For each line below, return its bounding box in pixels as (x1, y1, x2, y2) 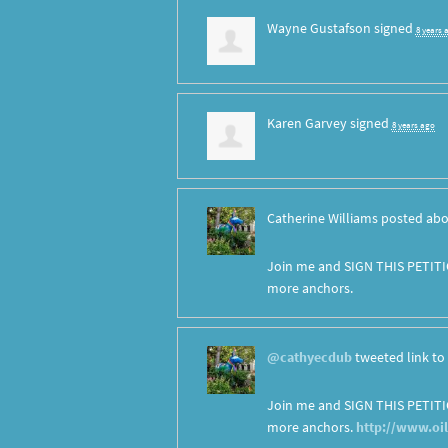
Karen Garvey (266, 113, 347, 134)
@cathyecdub (266, 347, 352, 368)
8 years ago (391, 119, 435, 132)
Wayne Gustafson (266, 18, 371, 39)
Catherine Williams (266, 208, 378, 229)
